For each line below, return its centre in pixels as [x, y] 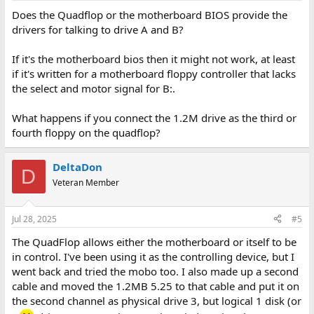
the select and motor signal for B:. [93, 88]
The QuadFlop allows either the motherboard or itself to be [154, 241]
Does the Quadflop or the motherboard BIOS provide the [149, 15]
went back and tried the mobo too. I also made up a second [155, 271]
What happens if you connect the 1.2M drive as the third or [154, 118]
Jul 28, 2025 [34, 219]
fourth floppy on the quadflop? [86, 132]
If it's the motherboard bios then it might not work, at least [153, 59]
